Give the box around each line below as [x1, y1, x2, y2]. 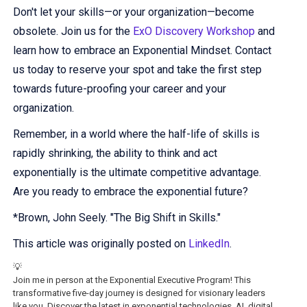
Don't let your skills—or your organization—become [13, 5, 254, 19]
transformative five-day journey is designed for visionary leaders [13, 288, 265, 299]
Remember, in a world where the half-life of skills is [13, 127, 260, 141]
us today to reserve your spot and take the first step [13, 63, 262, 77]
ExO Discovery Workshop [133, 25, 255, 38]
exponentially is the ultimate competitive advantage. [13, 166, 261, 180]
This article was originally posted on [13, 237, 188, 251]
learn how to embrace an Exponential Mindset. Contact [13, 44, 271, 58]
